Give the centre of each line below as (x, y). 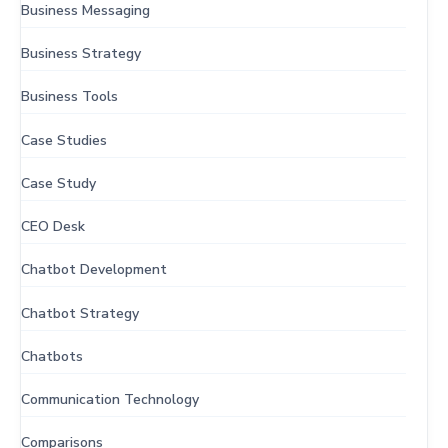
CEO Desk (53, 227)
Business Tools (69, 97)
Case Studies (64, 140)
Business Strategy (81, 54)
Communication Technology (110, 400)
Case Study (58, 183)
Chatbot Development (94, 270)
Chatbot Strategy (80, 313)
